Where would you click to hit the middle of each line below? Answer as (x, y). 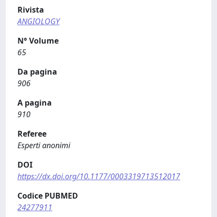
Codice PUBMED (48, 196)
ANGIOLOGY (39, 21)
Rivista (31, 10)
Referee (32, 134)
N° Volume (38, 41)
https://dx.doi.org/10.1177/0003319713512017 (99, 176)
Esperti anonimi (44, 145)
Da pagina (37, 72)
